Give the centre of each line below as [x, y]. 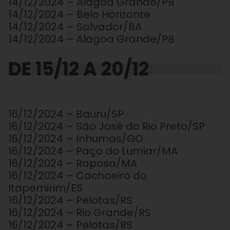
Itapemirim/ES [45, 188]
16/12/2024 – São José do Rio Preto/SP [107, 127]
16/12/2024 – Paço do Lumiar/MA [93, 151]
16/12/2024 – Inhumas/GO [76, 139]
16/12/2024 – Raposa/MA [73, 164]
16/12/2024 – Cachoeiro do [78, 176]
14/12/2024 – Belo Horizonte [79, 15]
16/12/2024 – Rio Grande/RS [80, 213]
